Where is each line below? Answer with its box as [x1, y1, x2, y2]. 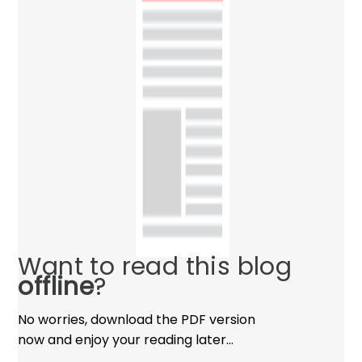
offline [18, 269, 95, 304]
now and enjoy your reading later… [18, 330, 234, 349]
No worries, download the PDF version [18, 309, 256, 329]
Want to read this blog [18, 249, 293, 284]
